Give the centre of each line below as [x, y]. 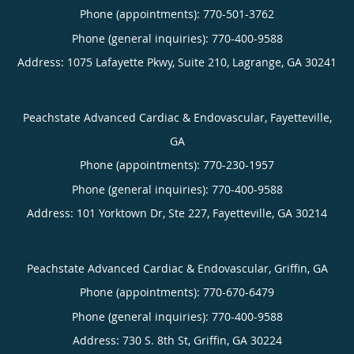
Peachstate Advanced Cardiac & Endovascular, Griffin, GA [177, 268]
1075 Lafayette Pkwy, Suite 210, [150, 62]
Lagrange [257, 62]
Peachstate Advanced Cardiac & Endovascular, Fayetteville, [177, 117]
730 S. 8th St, [158, 340]
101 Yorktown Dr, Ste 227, [145, 213]
